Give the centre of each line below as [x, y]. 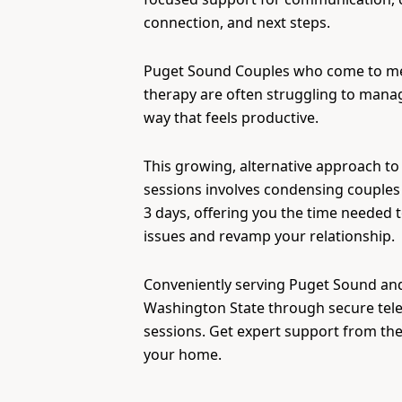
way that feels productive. [231, 118]
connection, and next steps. [237, 22]
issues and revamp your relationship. [269, 236]
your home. [183, 354]
